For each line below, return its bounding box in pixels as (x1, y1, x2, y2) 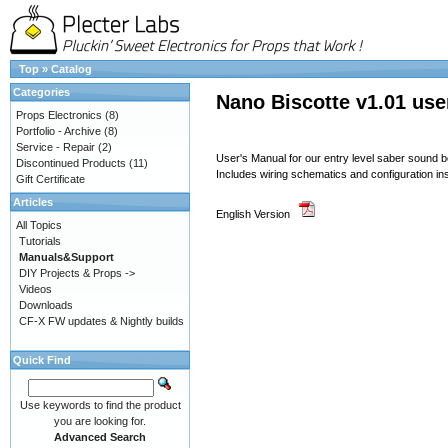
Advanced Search (54, 431, 146, 443)
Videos (19, 283, 52, 295)
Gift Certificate (16, 173, 85, 185)
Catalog (51, 63, 92, 75)
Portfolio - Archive (16, 125, 101, 137)
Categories (13, 86, 70, 98)
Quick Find (13, 354, 71, 366)
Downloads (19, 299, 73, 311)
